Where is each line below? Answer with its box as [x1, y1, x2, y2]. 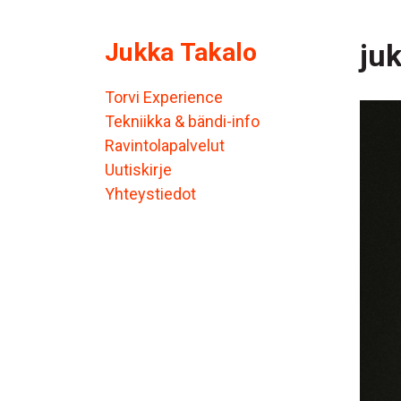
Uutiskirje [105, 160, 172, 180]
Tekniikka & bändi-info [105, 112, 260, 132]
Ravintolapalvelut [105, 136, 225, 156]
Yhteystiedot [105, 184, 196, 204]
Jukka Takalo [105, 38, 258, 68]
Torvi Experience [105, 88, 223, 107]
